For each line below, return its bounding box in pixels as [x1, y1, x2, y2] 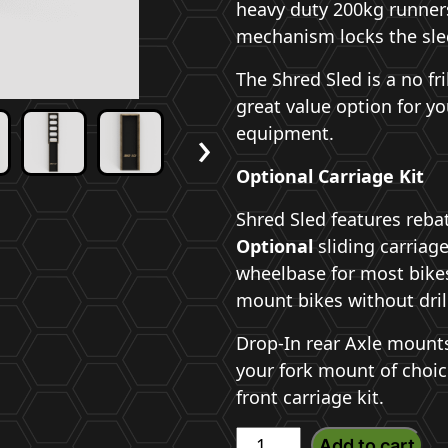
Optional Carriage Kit [236, 164, 424, 188]
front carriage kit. [236, 385, 384, 409]
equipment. [236, 121, 334, 145]
